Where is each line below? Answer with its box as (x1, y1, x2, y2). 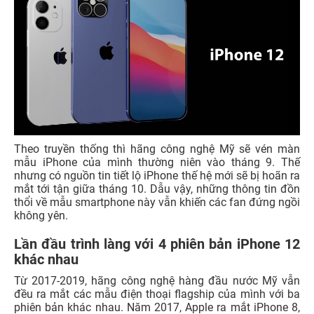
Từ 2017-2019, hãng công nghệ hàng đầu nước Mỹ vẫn (14, 274, 300, 288)
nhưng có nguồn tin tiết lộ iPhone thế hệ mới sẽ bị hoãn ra (14, 169, 300, 183)
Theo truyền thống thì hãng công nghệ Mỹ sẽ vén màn (14, 142, 300, 156)
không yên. (14, 209, 68, 223)
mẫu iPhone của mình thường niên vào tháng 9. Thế (14, 156, 300, 170)
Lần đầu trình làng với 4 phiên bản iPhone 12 (14, 235, 300, 253)
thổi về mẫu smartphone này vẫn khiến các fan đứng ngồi (14, 196, 300, 210)
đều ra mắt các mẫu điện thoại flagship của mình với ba (14, 287, 300, 301)
